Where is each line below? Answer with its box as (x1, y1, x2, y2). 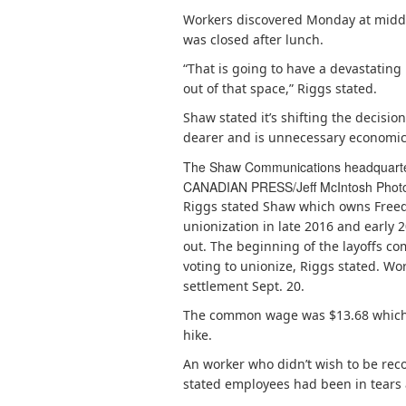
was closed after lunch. (183, 31, 324, 48)
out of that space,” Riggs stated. (183, 80, 377, 97)
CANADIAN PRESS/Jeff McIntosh (183, 178, 372, 196)
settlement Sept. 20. (183, 277, 304, 295)
